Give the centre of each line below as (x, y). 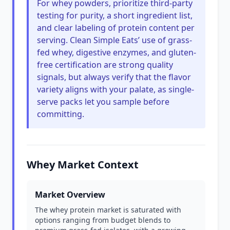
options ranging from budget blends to (103, 220)
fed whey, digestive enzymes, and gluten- (117, 52)
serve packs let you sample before (103, 102)
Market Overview (70, 195)
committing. (61, 114)
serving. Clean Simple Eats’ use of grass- (114, 40)
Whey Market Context (83, 165)
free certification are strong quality (105, 65)
